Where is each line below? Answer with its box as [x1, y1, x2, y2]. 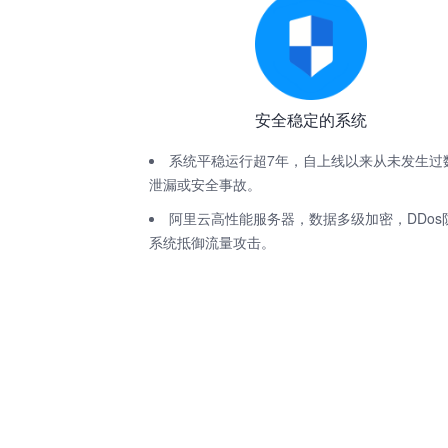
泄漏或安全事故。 [149, 174, 262, 194]
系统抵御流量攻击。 [149, 232, 276, 252]
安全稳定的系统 [255, 108, 368, 131]
